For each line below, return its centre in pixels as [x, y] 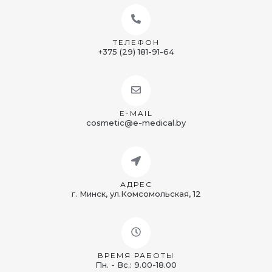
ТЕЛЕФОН [136, 42]
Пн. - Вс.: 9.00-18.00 [136, 265]
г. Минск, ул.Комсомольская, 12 [136, 194]
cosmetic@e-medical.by [136, 123]
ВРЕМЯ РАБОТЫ [136, 256]
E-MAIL [136, 114]
